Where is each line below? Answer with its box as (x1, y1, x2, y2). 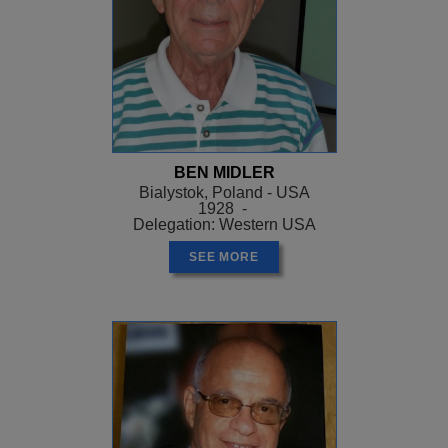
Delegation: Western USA (132, 215, 316, 233)
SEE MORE (189, 249, 259, 264)
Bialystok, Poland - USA (138, 183, 310, 201)
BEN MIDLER (173, 163, 275, 181)
